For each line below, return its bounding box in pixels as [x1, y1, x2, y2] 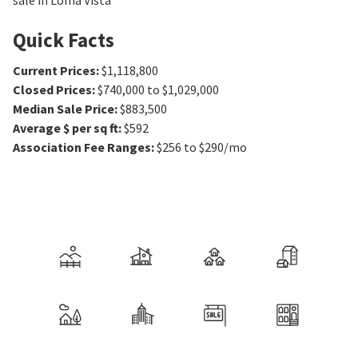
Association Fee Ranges [13, 139, 151, 156]
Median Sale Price [13, 101, 114, 117]
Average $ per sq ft [13, 120, 118, 137]
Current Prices [13, 62, 96, 79]
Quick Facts [13, 27, 114, 54]
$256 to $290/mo [157, 139, 247, 156]
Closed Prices [13, 82, 92, 98]
